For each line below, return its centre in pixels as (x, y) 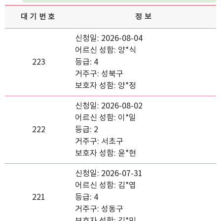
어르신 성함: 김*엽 (106, 185)
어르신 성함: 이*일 (106, 118)
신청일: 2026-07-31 (109, 174)
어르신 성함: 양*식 (106, 50)
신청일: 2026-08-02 (109, 106)
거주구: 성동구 (99, 209)
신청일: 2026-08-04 (109, 38)
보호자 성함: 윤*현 (106, 153)
